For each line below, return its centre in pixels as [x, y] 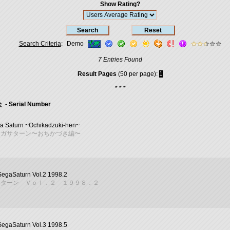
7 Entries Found [120, 60]
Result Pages [97, 74]
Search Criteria [40, 44]
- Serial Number [27, 104]
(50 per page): [138, 74]
